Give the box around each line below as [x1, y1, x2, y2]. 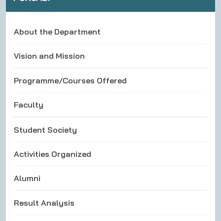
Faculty [14, 99, 43, 110]
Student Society [14, 124, 77, 135]
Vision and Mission [14, 50, 85, 61]
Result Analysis [14, 197, 74, 208]
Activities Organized [14, 148, 91, 159]
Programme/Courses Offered [14, 75, 127, 85]
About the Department [14, 26, 101, 37]
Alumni [14, 173, 40, 183]
